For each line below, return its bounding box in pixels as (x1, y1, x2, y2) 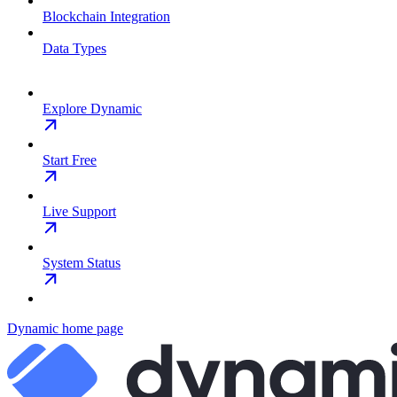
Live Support (43, 203, 116, 219)
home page (58, 320, 123, 336)
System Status (43, 254, 121, 270)
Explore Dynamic (43, 100, 142, 116)
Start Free (43, 152, 97, 167)
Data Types (43, 40, 106, 56)
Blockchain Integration (43, 8, 170, 24)
